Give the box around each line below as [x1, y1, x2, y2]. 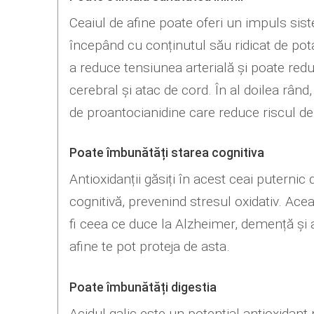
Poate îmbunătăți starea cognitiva [69, 146, 264, 161]
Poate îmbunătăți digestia [69, 280, 217, 294]
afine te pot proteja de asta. [69, 238, 230, 255]
